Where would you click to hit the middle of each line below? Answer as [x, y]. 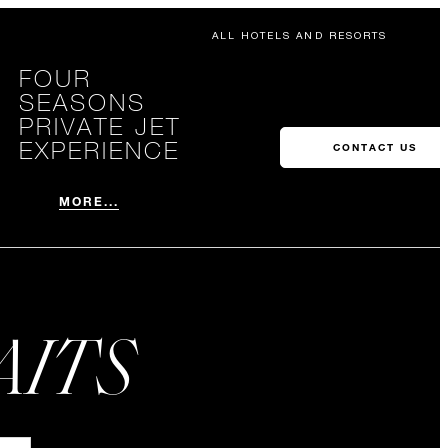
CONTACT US [375, 147]
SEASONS [82, 101]
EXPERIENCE [99, 149]
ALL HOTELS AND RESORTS [299, 35]
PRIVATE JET [99, 125]
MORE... [89, 201]
